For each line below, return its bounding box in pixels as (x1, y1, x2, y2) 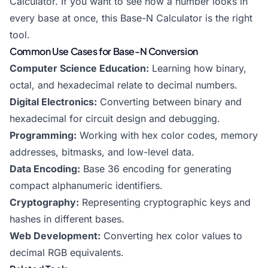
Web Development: (10, 230, 100, 242)
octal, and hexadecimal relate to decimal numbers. (10, 79, 237, 91)
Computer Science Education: (10, 62, 149, 74)
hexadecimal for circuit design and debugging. (10, 112, 220, 124)
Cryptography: (10, 196, 79, 208)
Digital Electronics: (10, 96, 97, 108)
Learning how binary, (149, 62, 246, 74)
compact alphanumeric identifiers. (10, 179, 163, 191)
